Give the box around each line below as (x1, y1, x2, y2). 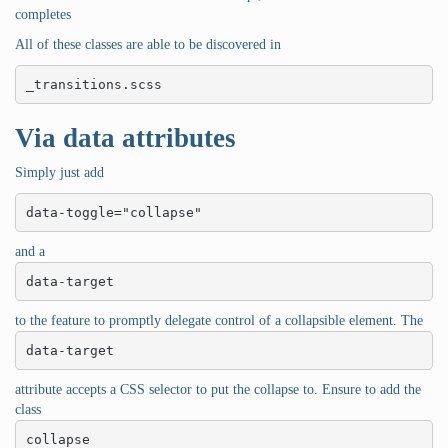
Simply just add (15, 165, 104, 181)
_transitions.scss (25, 76, 162, 92)
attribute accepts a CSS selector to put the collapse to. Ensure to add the (15, 382, 421, 398)
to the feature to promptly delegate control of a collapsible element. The (15, 313, 423, 329)
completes (15, 7, 71, 23)
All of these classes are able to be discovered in (15, 37, 281, 53)
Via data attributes (15, 123, 236, 154)
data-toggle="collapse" (25, 204, 202, 220)
